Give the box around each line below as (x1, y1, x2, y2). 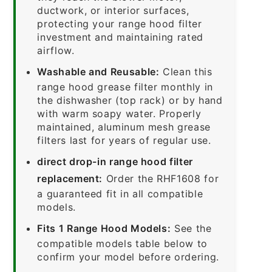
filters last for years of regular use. (37, 134, 211, 146)
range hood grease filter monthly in (37, 80, 213, 93)
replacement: (37, 172, 103, 185)
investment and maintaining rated (37, 30, 203, 43)
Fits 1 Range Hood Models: (37, 222, 171, 234)
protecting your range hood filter (37, 17, 202, 30)
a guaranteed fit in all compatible (37, 187, 203, 200)
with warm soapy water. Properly (37, 107, 202, 120)
